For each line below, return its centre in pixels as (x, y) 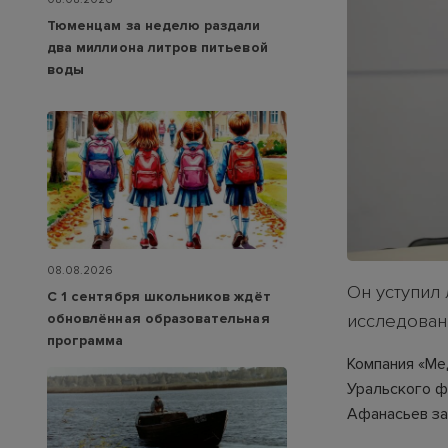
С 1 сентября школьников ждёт (159, 296)
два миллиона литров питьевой (157, 48)
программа (85, 340)
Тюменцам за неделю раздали (154, 26)
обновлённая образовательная (158, 318)
